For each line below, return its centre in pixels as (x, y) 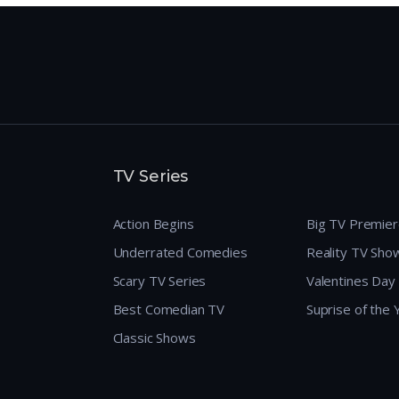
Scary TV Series (159, 281)
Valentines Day (350, 281)
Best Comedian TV (169, 309)
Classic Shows (154, 338)
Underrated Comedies (180, 252)
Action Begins (153, 224)
